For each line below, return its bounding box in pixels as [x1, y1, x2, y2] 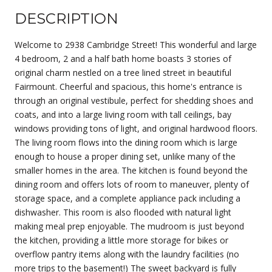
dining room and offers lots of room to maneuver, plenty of [15, 178, 249, 190]
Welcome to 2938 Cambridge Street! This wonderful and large [15, 38, 257, 50]
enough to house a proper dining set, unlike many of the [15, 150, 236, 162]
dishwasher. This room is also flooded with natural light [15, 206, 231, 218]
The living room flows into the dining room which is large [15, 136, 237, 148]
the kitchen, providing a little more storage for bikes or [15, 234, 228, 246]
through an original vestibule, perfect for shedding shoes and [15, 94, 253, 106]
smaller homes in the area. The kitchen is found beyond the [15, 164, 248, 176]
